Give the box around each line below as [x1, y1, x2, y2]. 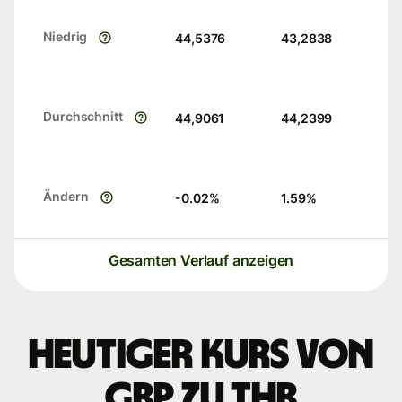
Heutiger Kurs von [29, 335, 373, 377]
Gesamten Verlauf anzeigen [108, 251, 294, 270]
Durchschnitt [43, 109, 123, 125]
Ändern [43, 188, 89, 205]
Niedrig [43, 29, 88, 45]
